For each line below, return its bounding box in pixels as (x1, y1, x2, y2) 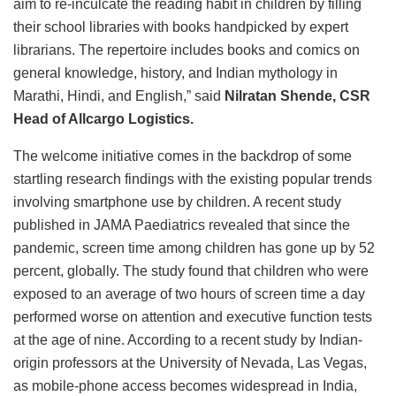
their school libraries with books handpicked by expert (13, 19, 348, 35)
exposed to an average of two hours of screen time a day (13, 286, 365, 302)
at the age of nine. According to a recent (13, 332, 263, 348)
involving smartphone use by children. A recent (13, 194, 308, 210)
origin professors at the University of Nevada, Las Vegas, (13, 355, 367, 371)
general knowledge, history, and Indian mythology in (13, 65, 338, 81)
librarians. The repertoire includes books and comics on (13, 42, 360, 58)
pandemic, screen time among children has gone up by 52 (13, 240, 375, 256)
